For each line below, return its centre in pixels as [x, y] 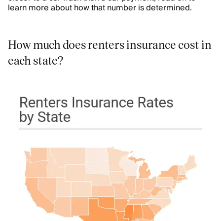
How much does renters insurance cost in [110, 44]
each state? [36, 60]
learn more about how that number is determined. [100, 8]
